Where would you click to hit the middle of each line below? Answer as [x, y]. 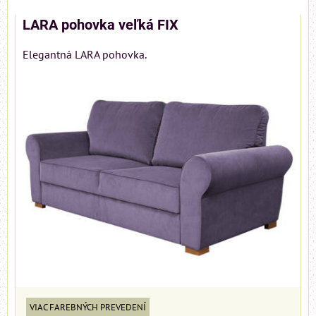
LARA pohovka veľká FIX [101, 25]
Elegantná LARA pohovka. [85, 55]
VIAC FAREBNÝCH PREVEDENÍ [88, 308]
